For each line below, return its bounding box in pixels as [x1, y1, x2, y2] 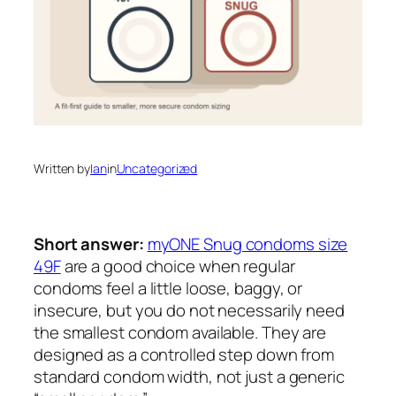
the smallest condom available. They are [34, 320, 327, 344]
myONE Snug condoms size [147, 232, 348, 255]
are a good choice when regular [60, 254, 295, 278]
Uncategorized [116, 159, 198, 177]
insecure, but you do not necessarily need [34, 298, 345, 322]
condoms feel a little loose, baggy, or [34, 276, 303, 300]
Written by [34, 159, 90, 177]
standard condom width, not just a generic [34, 364, 345, 388]
